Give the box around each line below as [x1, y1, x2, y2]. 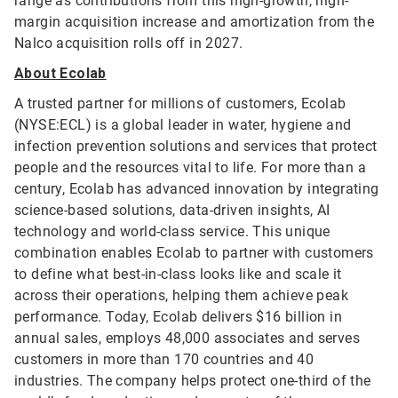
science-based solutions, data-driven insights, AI [14, 202, 330, 219]
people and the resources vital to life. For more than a [14, 159, 366, 177]
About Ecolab [14, 65, 107, 83]
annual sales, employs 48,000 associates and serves [14, 330, 360, 347]
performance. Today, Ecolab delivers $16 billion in [14, 308, 342, 326]
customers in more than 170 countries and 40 [14, 351, 314, 369]
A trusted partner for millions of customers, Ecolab [14, 95, 346, 113]
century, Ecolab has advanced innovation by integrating [14, 180, 379, 198]
